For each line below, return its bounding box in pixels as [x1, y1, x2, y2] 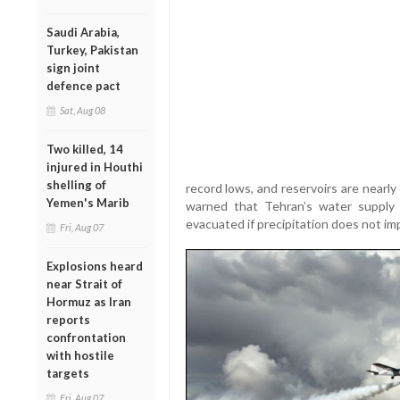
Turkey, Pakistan [46, 42, 138, 57]
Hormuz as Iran [46, 294, 131, 309]
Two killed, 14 [46, 141, 123, 156]
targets [46, 365, 89, 380]
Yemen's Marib [46, 195, 129, 210]
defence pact [46, 78, 121, 93]
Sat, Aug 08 [60, 104, 105, 116]
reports [46, 312, 90, 327]
